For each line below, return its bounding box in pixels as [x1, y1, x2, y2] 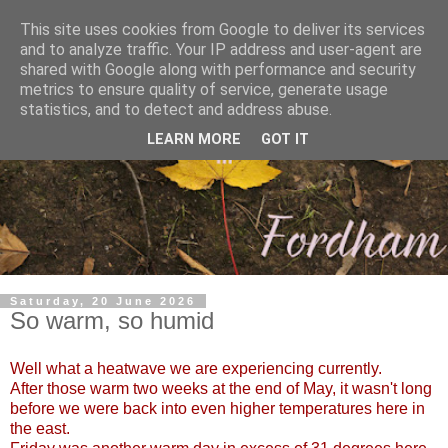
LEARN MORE [147, 131, 241, 149]
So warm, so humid [10, 307, 214, 335]
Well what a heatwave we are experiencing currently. [10, 360, 382, 378]
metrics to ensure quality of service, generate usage [20, 80, 388, 99]
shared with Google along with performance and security [20, 60, 416, 79]
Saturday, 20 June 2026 [10, 295, 196, 308]
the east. [10, 420, 70, 438]
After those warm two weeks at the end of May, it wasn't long [10, 380, 432, 398]
